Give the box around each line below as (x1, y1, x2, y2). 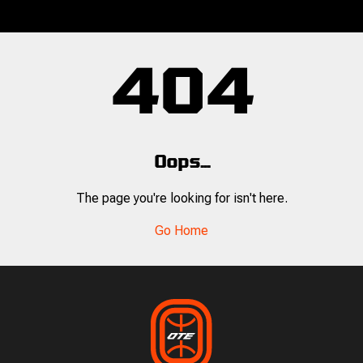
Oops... (153, 152, 210, 171)
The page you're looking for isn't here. (75, 190, 288, 206)
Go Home (155, 223, 208, 238)
